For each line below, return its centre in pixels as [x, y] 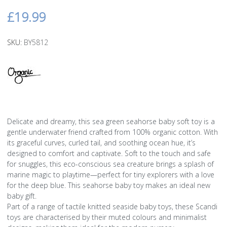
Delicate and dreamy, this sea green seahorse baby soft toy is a [111, 121]
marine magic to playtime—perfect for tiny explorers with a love [111, 174]
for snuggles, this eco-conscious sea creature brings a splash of [110, 164]
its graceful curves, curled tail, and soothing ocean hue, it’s [101, 142]
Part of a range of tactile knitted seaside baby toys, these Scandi [112, 206]
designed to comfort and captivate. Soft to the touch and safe [109, 153]
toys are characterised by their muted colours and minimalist [107, 217]
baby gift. [22, 196]
